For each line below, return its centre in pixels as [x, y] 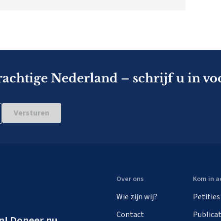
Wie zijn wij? [137, 197]
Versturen [32, 113]
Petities [206, 197]
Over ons [130, 179]
